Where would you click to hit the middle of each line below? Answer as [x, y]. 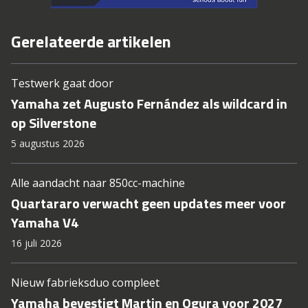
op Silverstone [54, 123]
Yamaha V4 [45, 223]
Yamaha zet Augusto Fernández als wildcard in [149, 104]
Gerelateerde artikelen [91, 42]
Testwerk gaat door [62, 84]
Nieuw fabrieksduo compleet [85, 283]
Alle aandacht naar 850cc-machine [98, 183]
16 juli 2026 [36, 243]
